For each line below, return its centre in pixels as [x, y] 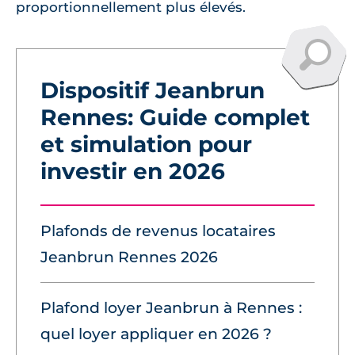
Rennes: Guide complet [175, 117]
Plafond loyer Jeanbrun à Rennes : [171, 307]
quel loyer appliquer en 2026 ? [156, 334]
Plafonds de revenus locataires [158, 231]
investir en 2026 [133, 171]
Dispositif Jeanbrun [153, 90]
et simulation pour [146, 144]
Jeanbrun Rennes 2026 [129, 257]
